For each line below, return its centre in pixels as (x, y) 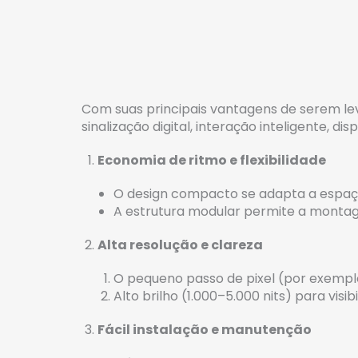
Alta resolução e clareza (180, 245)
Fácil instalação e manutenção (205, 330)
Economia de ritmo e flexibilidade (212, 161)
